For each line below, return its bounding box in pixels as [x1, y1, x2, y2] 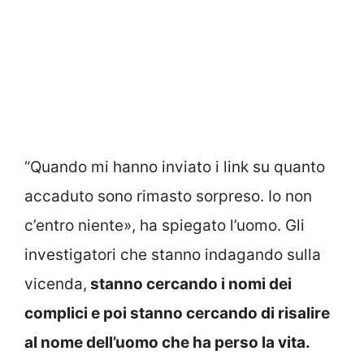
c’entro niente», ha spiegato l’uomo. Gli [24, 215, 305, 235]
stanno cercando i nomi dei [87, 274, 292, 293]
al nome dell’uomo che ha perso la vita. [24, 332, 310, 352]
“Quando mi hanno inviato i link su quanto [24, 157, 325, 176]
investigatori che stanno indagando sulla [24, 245, 321, 264]
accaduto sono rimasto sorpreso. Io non [24, 186, 312, 206]
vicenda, [24, 274, 87, 293]
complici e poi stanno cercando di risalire [24, 303, 330, 323]
